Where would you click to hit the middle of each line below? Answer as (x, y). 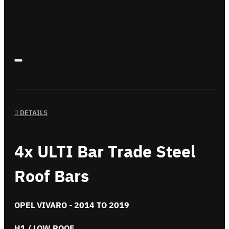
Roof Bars (52, 176)
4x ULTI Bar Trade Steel (105, 151)
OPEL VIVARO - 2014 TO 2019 (72, 205)
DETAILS (33, 113)
